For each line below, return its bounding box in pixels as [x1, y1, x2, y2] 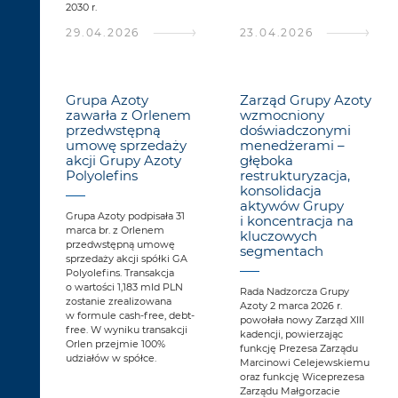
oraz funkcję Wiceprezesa [239, 370, 364, 384]
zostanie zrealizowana [66, 295, 172, 308]
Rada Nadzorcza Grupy [239, 285, 349, 298]
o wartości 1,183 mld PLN [66, 281, 184, 294]
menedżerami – [239, 137, 345, 155]
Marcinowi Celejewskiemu [239, 356, 370, 370]
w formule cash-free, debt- [66, 309, 195, 322]
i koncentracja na [239, 212, 354, 230]
